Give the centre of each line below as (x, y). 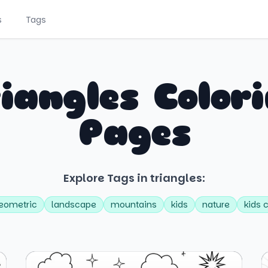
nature (216, 205)
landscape (74, 205)
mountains (134, 205)
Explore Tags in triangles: (134, 178)
